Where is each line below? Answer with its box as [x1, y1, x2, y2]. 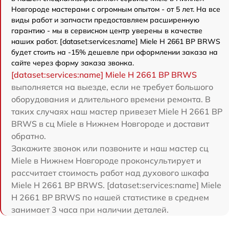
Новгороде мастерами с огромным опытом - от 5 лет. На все [11, 5, 220, 14]
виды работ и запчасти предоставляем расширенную [11, 15, 199, 25]
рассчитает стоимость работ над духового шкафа [11, 168, 209, 178]
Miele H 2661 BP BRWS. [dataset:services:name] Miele [11, 180, 221, 190]
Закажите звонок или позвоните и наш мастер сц [11, 143, 209, 153]
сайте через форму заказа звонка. [11, 58, 134, 67]
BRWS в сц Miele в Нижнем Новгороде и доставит [11, 119, 209, 129]
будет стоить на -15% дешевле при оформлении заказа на [11, 48, 218, 57]
